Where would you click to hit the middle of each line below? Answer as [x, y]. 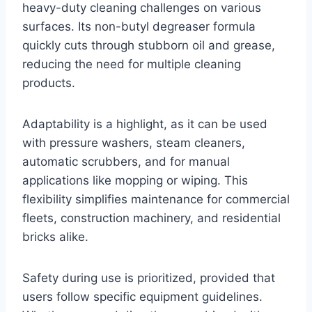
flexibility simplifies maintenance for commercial [156, 200]
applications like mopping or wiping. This [135, 181]
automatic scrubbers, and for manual [126, 162]
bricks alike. [55, 237]
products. [49, 83]
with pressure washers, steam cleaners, [134, 143]
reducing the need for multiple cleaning [132, 64]
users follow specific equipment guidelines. [142, 297]
